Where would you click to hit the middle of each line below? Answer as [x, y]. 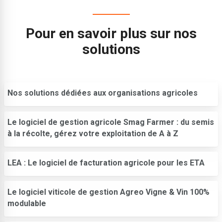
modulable [27, 203]
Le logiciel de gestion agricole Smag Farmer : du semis [111, 122]
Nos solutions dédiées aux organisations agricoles [103, 93]
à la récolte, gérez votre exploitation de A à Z [93, 134]
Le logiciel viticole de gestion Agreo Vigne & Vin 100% [109, 192]
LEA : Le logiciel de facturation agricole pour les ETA [106, 163]
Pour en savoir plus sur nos [111, 34]
